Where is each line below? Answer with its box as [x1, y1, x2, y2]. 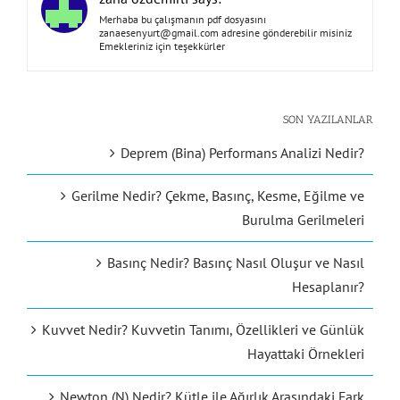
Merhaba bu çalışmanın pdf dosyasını [99, 12, 266, 26]
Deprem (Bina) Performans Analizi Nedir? [121, 144, 364, 162]
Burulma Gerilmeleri [242, 211, 364, 229]
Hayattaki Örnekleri [247, 345, 364, 363]
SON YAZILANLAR [283, 112, 373, 126]
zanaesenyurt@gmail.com [99, 25, 219, 39]
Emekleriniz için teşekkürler [99, 38, 225, 53]
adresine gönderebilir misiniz [219, 25, 352, 39]
